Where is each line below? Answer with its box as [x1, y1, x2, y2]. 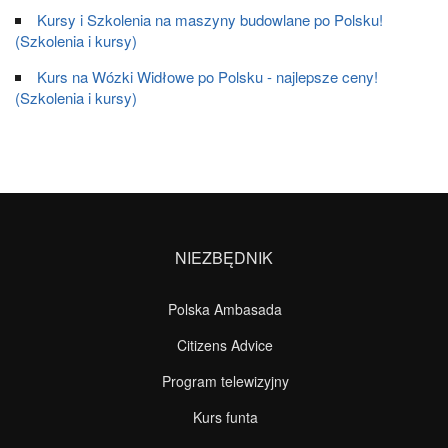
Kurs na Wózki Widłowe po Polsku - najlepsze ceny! [37, 66, 378, 87]
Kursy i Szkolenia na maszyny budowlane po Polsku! [37, 9, 383, 30]
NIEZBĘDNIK [175, 246, 273, 269]
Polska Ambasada [168, 299, 282, 319]
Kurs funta [192, 407, 258, 427]
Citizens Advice [177, 335, 273, 355]
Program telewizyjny [161, 371, 289, 391]
